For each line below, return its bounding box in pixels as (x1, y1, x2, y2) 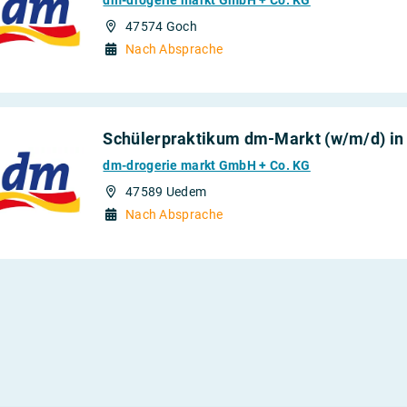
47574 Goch (124, 18, 197, 34)
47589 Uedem (124, 184, 207, 200)
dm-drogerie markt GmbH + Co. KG (103, 158, 311, 174)
